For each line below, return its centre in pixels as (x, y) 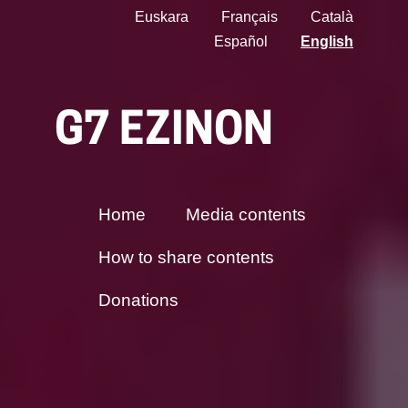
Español (241, 41)
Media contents (246, 214)
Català (332, 17)
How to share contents (187, 257)
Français (250, 17)
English (327, 41)
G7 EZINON (164, 133)
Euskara (162, 17)
